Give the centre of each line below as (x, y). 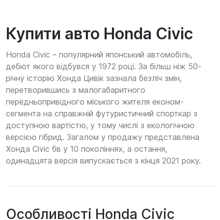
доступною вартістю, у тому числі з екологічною (100, 125)
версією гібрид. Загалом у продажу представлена (103, 137)
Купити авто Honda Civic (99, 34)
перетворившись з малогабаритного (76, 90)
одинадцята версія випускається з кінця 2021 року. (103, 161)
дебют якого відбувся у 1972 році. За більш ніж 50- (104, 67)
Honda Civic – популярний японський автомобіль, (99, 55)
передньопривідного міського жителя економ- (95, 102)
